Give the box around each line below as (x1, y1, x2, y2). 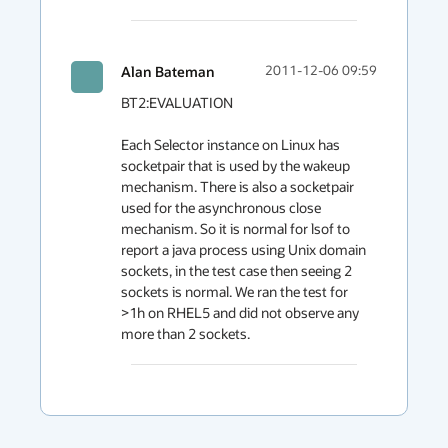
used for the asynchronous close (121, 198, 321, 217)
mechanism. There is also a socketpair (121, 177, 354, 196)
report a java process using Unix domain (121, 240, 366, 259)
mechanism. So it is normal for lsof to (121, 219, 350, 238)
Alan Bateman (121, 62, 215, 81)
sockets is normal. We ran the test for (121, 282, 348, 301)
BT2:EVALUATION (121, 93, 233, 112)
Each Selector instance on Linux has (121, 135, 340, 154)
